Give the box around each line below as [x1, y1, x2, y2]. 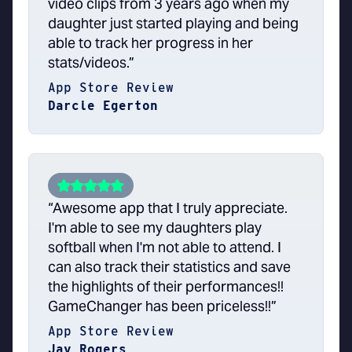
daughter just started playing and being [48, 14, 299, 33]
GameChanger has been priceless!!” [48, 297, 277, 316]
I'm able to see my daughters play [48, 218, 262, 237]
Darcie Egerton [48, 98, 158, 114]
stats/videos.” [48, 53, 134, 72]
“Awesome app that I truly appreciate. [48, 199, 288, 218]
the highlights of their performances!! [48, 277, 284, 296]
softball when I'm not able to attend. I [48, 238, 281, 257]
